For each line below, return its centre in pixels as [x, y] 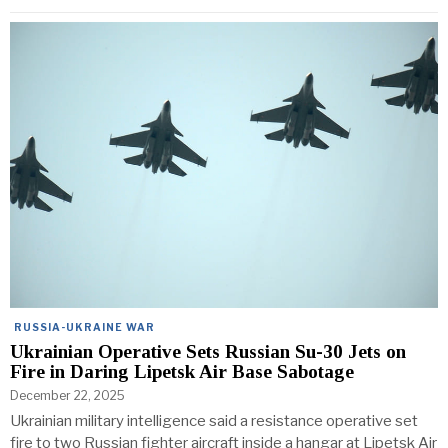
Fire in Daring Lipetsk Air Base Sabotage [182, 371]
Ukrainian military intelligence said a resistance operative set [214, 420]
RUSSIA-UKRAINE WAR [84, 326]
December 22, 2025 [67, 395]
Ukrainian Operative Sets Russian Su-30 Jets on [208, 351]
